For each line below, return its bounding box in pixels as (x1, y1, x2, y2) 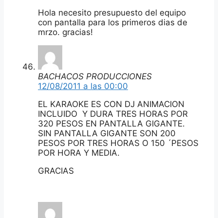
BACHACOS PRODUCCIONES (38, 71, 152, 81)
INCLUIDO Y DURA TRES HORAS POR (38, 109, 188, 119)
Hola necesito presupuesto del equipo (38, 7, 186, 18)
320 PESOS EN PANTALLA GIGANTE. (38, 118, 185, 128)
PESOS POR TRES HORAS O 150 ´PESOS (38, 138, 199, 148)
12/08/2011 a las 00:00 (38, 81, 128, 91)
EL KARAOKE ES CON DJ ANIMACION (38, 99, 184, 109)
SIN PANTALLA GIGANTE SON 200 (38, 128, 176, 138)
